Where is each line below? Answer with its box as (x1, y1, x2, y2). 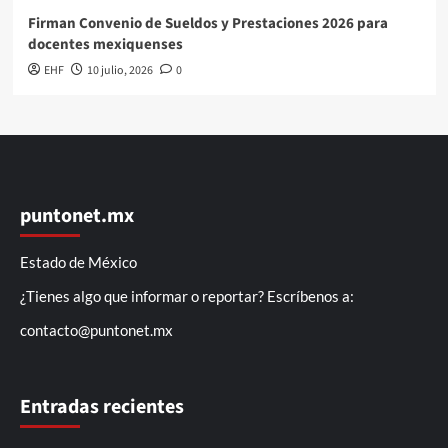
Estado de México (20, 252, 137, 271)
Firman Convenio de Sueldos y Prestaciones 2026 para (27, 12, 388, 34)
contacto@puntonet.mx (20, 320, 173, 339)
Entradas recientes (20, 392, 184, 421)
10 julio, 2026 (86, 61, 153, 79)
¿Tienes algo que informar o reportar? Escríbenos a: (20, 286, 354, 305)
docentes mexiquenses (27, 33, 183, 55)
